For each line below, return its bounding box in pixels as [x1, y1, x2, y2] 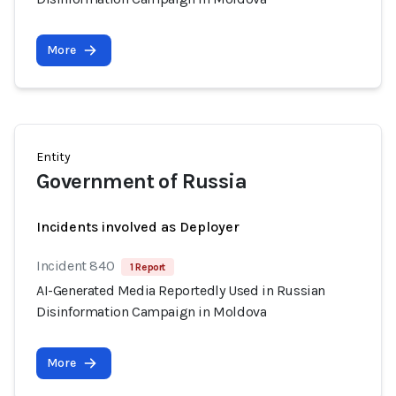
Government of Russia [36, 169, 247, 194]
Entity [36, 149, 71, 164]
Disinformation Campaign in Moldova [36, 303, 267, 320]
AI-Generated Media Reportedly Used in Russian [36, 282, 326, 299]
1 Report [130, 261, 166, 273]
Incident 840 [36, 257, 115, 274]
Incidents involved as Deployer [36, 218, 240, 235]
